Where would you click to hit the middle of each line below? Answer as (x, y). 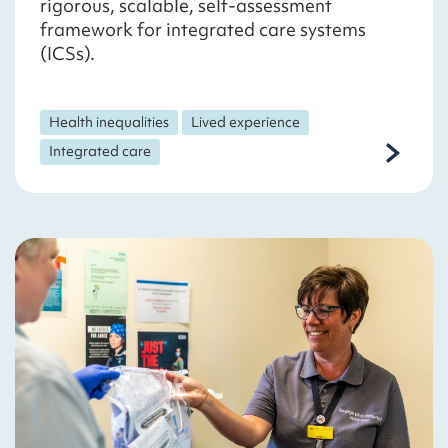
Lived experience (246, 121)
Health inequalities (109, 121)
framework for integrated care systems (203, 29)
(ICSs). (67, 53)
